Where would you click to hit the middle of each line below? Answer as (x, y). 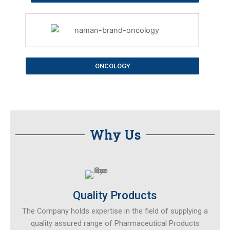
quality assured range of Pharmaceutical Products (115, 223)
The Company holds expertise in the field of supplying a (115, 211)
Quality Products (115, 195)
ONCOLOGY (112, 66)
